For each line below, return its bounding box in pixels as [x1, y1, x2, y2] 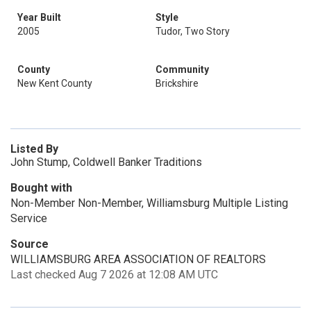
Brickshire [155, 78, 199, 89]
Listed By [10, 142, 58, 155]
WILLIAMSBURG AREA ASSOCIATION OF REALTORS [10, 253, 266, 266]
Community [155, 64, 209, 75]
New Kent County [17, 78, 92, 89]
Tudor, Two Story [155, 26, 230, 37]
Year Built [17, 12, 61, 23]
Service [10, 212, 47, 225]
